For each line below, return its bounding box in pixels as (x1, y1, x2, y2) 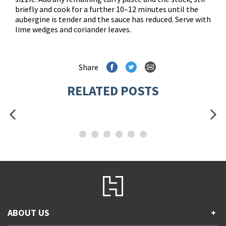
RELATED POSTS (67, 82, 159, 99)
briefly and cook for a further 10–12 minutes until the (15, 4, 198, 14)
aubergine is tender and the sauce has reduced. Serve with (15, 14, 211, 24)
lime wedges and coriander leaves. (15, 24, 131, 34)
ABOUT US (8, 207, 49, 218)
